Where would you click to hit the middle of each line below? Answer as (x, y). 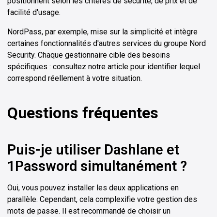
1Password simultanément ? (97, 166)
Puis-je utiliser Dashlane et (93, 150)
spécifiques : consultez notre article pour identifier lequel (104, 67)
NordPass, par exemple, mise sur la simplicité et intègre (102, 32)
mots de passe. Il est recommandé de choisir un (89, 211)
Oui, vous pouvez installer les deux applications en (93, 188)
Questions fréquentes (83, 113)
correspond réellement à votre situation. (75, 78)
